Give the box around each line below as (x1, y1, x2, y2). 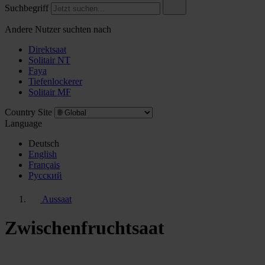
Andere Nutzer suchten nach (5, 24, 111, 34)
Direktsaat (28, 44, 66, 54)
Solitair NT (28, 55, 70, 65)
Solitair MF (28, 87, 71, 97)
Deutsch (28, 138, 59, 148)
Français (28, 160, 60, 170)
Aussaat (40, 194, 72, 204)
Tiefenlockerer (28, 76, 82, 86)
